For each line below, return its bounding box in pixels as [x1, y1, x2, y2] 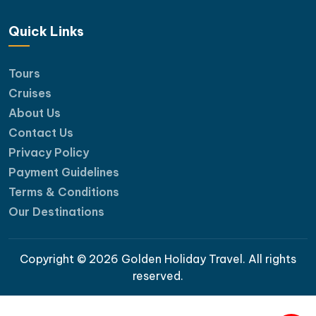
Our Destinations [8, 204, 104, 219]
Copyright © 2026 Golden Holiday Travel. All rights [20, 251, 296, 266]
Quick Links [8, 23, 84, 39]
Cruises [8, 85, 51, 100]
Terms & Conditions [8, 184, 119, 199]
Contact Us [8, 125, 73, 140]
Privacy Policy [8, 145, 89, 159]
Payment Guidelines [8, 164, 119, 179]
